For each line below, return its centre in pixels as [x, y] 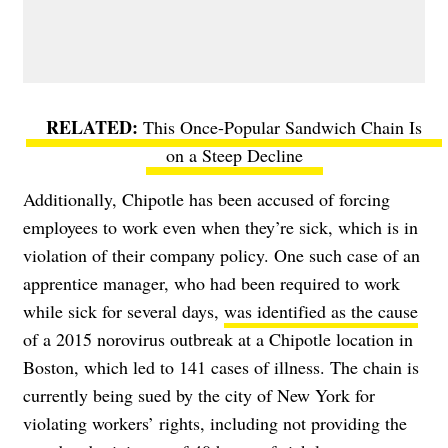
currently [58, 395]
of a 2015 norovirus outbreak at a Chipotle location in [218, 339]
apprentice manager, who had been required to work [211, 283]
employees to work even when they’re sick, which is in [220, 227]
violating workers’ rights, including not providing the [215, 423]
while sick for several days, [123, 311]
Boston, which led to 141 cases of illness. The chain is [221, 367]
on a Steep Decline [234, 155]
